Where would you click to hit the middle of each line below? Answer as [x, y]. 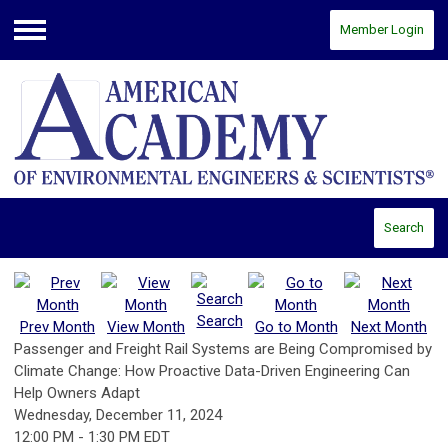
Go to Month [296, 327]
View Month [146, 327]
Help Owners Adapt [77, 393]
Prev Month [57, 327]
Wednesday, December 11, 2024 [118, 415]
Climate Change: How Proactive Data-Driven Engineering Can [212, 371]
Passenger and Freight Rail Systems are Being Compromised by [223, 349]
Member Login [382, 29]
